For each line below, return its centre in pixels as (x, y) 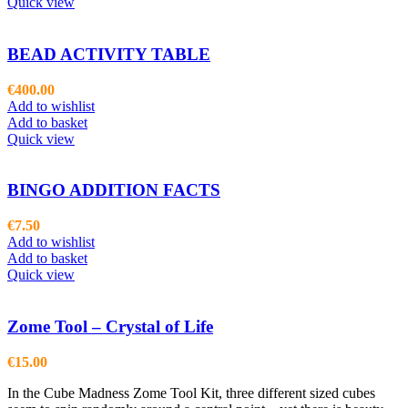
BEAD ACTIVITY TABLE (109, 55)
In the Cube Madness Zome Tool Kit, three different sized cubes (191, 393)
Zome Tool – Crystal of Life (110, 326)
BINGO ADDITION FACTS (114, 190)
